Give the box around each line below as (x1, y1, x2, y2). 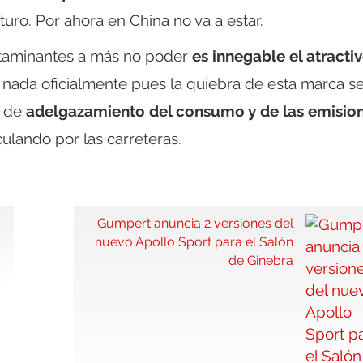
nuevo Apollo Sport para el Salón (95, 234, 293, 250)
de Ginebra (228, 253, 293, 269)
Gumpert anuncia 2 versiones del (97, 216, 293, 232)
